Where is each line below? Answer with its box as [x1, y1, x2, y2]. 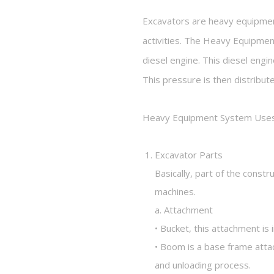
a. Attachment [155, 204, 213, 216]
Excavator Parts [155, 149, 223, 161]
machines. [155, 185, 196, 198]
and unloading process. [155, 259, 251, 271]
